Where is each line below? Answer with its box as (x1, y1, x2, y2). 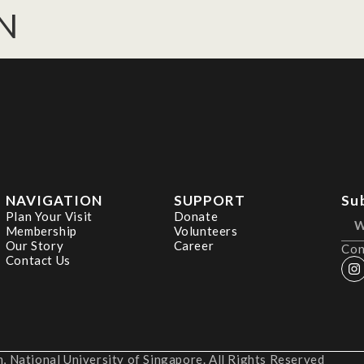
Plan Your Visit (5, 209, 93, 223)
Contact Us (5, 253, 71, 267)
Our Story (5, 238, 64, 253)
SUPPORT (173, 192, 245, 209)
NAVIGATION (5, 192, 103, 209)
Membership (5, 223, 77, 238)
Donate (173, 209, 219, 223)
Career (173, 238, 214, 253)
